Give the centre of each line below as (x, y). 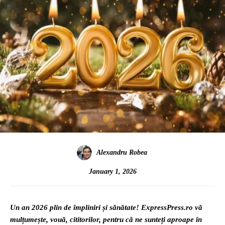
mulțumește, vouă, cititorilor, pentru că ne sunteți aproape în (106, 220)
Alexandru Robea (122, 153)
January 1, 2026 (113, 171)
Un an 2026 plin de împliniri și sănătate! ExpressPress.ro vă (106, 208)
